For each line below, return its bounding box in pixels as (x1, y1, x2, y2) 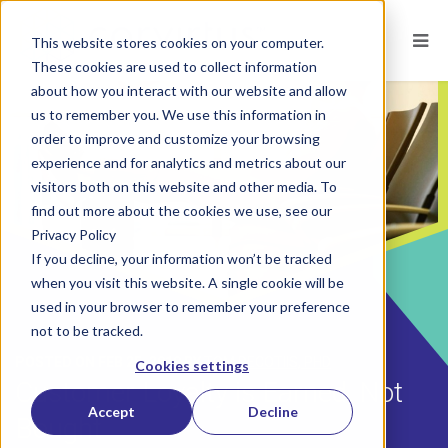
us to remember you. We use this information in (30, 105, 326, 123)
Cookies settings (135, 356, 249, 374)
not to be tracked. (30, 321, 143, 339)
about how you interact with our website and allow (30, 81, 347, 99)
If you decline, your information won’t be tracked (30, 249, 332, 267)
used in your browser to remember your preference (30, 297, 350, 315)
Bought (15, 412, 102, 445)
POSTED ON (15, 354, 98, 370)
